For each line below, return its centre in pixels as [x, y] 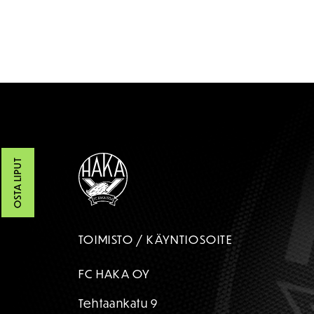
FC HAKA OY [114, 274]
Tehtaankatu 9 [118, 303]
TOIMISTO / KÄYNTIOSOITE [156, 240]
